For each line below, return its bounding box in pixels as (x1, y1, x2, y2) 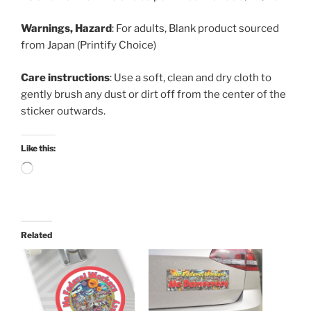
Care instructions (21, 71, 110, 84)
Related (21, 230, 52, 241)
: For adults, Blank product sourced (112, 22, 279, 35)
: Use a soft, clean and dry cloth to (110, 71, 271, 84)
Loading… (33, 162, 70, 174)
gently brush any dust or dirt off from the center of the (21, 87, 286, 101)
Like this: (21, 143, 56, 154)
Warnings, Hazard (21, 22, 112, 35)
